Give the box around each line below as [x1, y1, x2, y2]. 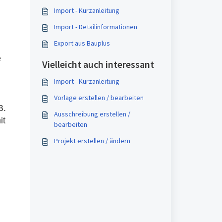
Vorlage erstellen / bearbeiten [54, 93, 144, 102]
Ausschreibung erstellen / [54, 110, 130, 118]
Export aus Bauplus [54, 39, 110, 48]
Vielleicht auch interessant [42, 58, 154, 70]
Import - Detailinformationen [54, 22, 137, 31]
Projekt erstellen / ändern [54, 136, 130, 145]
